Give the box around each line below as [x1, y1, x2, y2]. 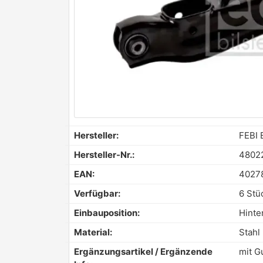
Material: [74, 226, 112, 238]
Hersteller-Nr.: [74, 149, 134, 160]
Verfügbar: [74, 187, 120, 199]
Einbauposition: [74, 207, 140, 218]
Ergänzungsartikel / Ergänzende [74, 245, 213, 257]
